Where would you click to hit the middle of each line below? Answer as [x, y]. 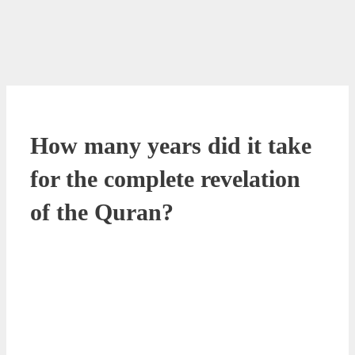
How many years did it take [171, 145]
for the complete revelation [165, 178]
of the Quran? [102, 212]
